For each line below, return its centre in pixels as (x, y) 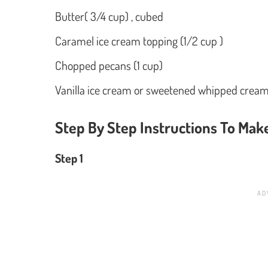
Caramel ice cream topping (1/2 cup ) (139, 40)
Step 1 (69, 158)
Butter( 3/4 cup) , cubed (109, 16)
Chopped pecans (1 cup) (109, 65)
